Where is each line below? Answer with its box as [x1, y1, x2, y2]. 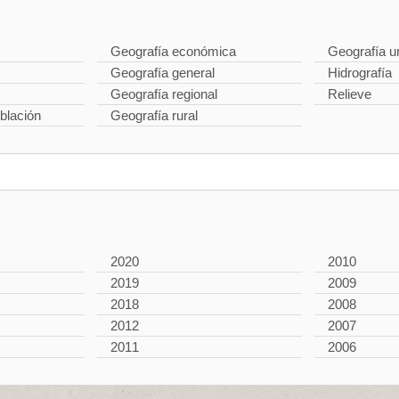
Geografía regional [110, 86, 217, 102]
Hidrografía [328, 65, 392, 80]
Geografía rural [110, 108, 198, 123]
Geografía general [110, 65, 215, 80]
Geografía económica [110, 44, 236, 59]
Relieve [328, 86, 371, 102]
